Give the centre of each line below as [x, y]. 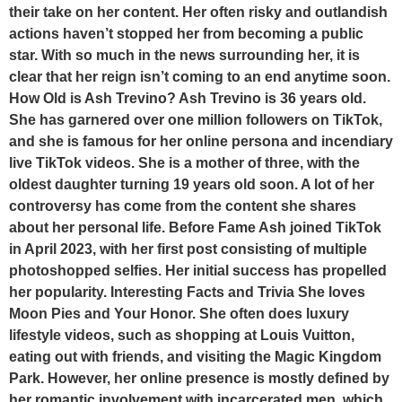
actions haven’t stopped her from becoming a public [186, 34]
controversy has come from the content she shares [183, 206]
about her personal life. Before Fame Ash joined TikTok [195, 227]
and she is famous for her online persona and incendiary [201, 141]
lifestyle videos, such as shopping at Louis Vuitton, [182, 335]
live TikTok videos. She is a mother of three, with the [184, 163]
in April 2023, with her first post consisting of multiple [188, 249]
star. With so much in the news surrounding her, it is [184, 55]
